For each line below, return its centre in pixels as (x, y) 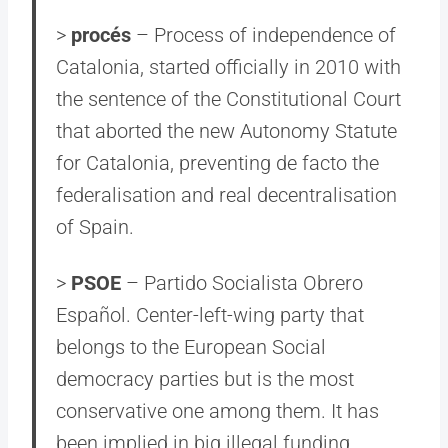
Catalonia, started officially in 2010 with (228, 67)
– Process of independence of (263, 35)
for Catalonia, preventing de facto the (217, 163)
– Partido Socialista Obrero (242, 283)
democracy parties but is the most (205, 379)
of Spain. (95, 227)
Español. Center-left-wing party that (210, 315)
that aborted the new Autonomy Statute (226, 131)
